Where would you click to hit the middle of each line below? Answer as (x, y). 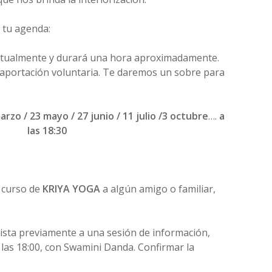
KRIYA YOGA (71, 189)
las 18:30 (47, 131)
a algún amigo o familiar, (158, 189)
